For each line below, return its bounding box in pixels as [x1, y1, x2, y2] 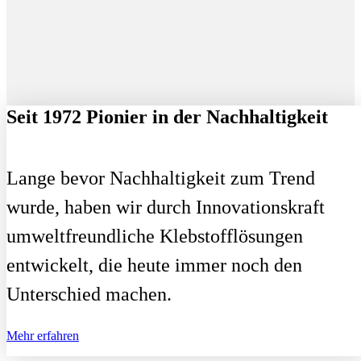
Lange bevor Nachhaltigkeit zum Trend [6, 167, 315, 189]
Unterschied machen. [6, 283, 172, 305]
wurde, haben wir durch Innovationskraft [6, 196, 325, 218]
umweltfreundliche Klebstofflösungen [6, 225, 303, 247]
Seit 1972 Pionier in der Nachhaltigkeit [6, 106, 338, 127]
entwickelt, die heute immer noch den [6, 254, 302, 276]
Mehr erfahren [6, 329, 79, 343]
